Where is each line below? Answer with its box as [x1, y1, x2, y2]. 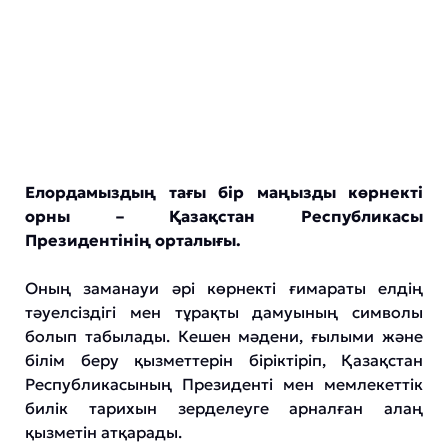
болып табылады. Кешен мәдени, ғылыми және [25, 326, 423, 346]
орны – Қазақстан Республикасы [25, 206, 423, 226]
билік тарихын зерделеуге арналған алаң [25, 398, 423, 418]
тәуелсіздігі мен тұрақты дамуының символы [25, 302, 423, 322]
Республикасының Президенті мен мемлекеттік [25, 374, 423, 394]
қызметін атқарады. [25, 422, 182, 442]
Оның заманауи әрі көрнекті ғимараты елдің [25, 278, 423, 298]
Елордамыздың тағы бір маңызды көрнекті [25, 182, 423, 202]
